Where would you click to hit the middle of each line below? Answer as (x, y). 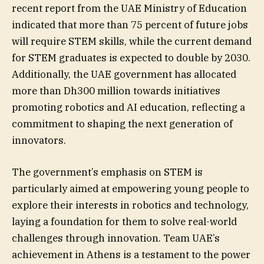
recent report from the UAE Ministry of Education (129, 9)
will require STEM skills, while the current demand (132, 42)
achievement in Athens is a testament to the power (131, 255)
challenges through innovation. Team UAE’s (116, 238)
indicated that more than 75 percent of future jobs (130, 25)
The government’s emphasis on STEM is (107, 172)
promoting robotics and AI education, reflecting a (128, 108)
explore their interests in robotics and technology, (130, 205)
